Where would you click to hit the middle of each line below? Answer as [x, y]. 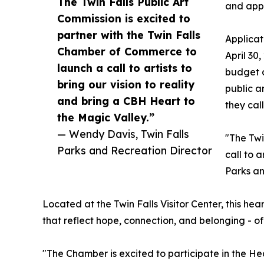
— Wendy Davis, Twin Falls [123, 134]
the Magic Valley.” [106, 118]
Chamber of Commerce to [127, 52]
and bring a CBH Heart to [126, 101]
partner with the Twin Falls [129, 35]
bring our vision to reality [126, 85]
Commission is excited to [124, 19]
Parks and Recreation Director [135, 151]
